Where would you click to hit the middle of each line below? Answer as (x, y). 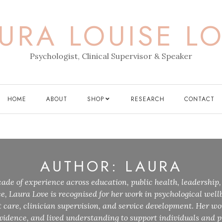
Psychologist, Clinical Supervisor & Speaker (111, 56)
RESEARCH (148, 99)
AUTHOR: (83, 166)
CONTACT (199, 99)
